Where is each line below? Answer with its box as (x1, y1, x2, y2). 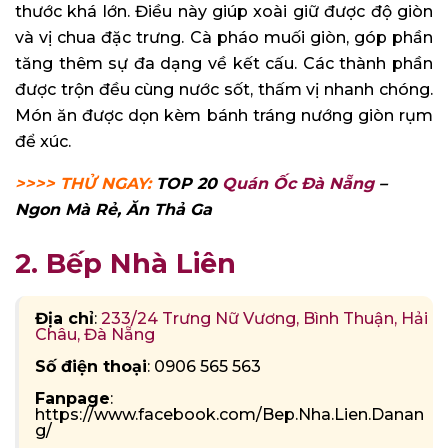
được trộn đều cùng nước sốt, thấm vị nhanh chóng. (15, 80, 433, 100)
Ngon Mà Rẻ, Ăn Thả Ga (15, 200, 212, 220)
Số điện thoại (35, 356, 147, 376)
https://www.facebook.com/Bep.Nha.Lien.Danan (35, 404, 424, 424)
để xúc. (15, 132, 71, 152)
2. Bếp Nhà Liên (15, 246, 236, 280)
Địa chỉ (35, 308, 94, 328)
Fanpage (35, 388, 110, 408)
